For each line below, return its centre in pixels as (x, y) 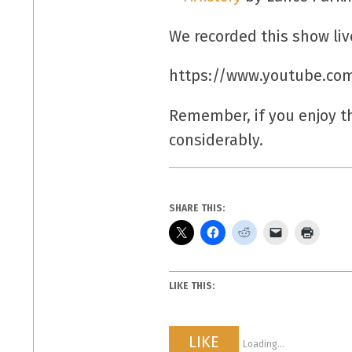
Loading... (264, 344)
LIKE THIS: (192, 286)
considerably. (216, 140)
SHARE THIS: (197, 208)
